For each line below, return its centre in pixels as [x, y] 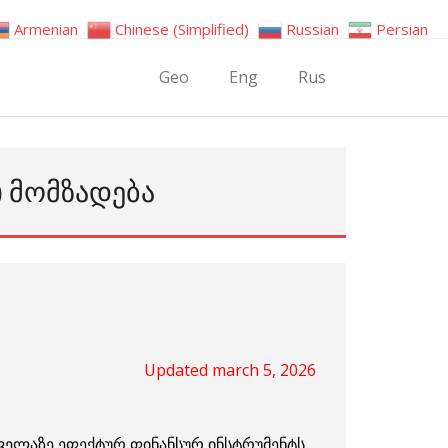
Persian [402, 29]
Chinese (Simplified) [182, 29]
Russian [312, 29]
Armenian [46, 29]
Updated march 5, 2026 [230, 370]
